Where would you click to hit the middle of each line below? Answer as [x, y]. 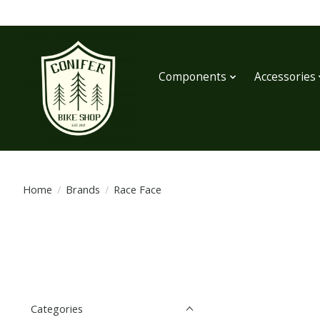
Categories [57, 309]
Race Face [137, 189]
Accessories [285, 77]
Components [193, 77]
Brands [82, 189]
